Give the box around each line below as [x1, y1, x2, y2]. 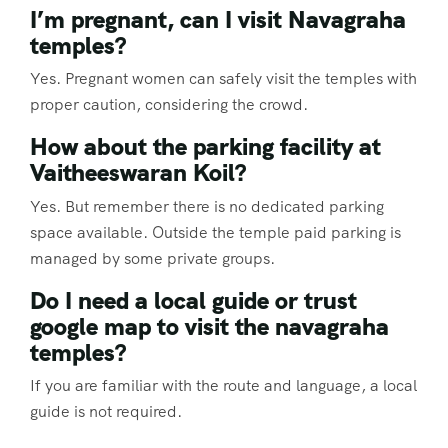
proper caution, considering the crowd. [30, 94, 308, 116]
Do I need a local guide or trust [30, 284, 357, 316]
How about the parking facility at [30, 131, 381, 163]
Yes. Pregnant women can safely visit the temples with [30, 68, 417, 90]
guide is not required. [30, 400, 182, 422]
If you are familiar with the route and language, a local [30, 374, 417, 396]
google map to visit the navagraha [30, 310, 389, 342]
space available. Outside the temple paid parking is [30, 221, 401, 243]
